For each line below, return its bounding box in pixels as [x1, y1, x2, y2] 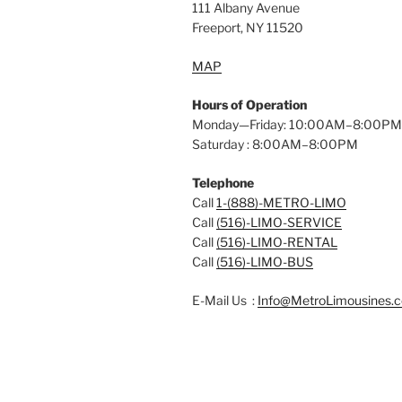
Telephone [192, 174, 254, 190]
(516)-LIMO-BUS [216, 253, 313, 269]
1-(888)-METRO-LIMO [216, 194, 346, 210]
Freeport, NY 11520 [192, 19, 303, 35]
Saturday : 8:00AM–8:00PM [192, 135, 358, 152]
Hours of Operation [192, 96, 307, 112]
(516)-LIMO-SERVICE [216, 214, 342, 230]
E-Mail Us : [192, 292, 258, 308]
